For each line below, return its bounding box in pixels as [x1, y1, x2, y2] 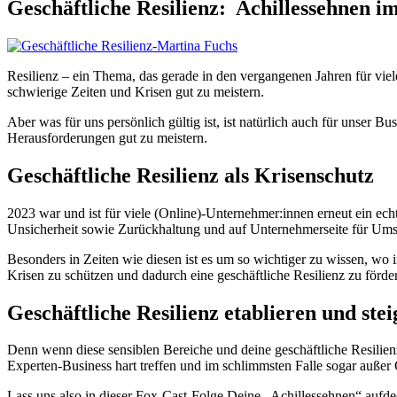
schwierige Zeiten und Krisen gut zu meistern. [7, 83, 264, 99]
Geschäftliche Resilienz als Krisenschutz [7, 163, 374, 187]
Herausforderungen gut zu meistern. [7, 129, 207, 145]
